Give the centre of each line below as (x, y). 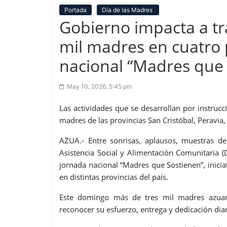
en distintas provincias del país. (114, 177)
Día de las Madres (128, 10)
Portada (75, 10)
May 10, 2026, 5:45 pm (99, 86)
